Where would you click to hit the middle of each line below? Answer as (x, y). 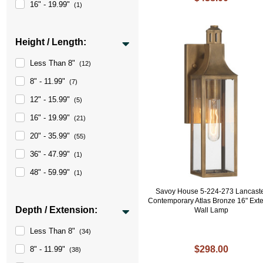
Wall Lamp (211, 210)
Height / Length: (51, 42)
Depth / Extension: (57, 210)
